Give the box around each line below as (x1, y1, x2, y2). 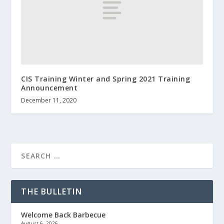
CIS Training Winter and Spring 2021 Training (21, 74, 190, 84)
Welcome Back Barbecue (21, 210, 106, 220)
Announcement (21, 83, 78, 93)
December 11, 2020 (21, 96, 77, 105)
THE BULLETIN (21, 186, 82, 197)
